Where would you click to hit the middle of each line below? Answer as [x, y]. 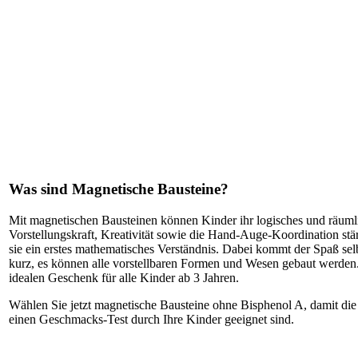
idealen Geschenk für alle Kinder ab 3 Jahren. [124, 277]
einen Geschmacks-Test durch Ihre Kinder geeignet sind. [151, 319]
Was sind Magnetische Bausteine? [119, 189]
